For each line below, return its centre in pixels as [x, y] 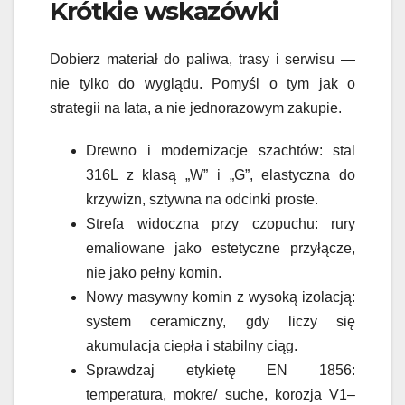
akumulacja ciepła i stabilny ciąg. [192, 346]
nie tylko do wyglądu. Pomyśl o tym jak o [202, 84]
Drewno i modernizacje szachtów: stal [221, 151]
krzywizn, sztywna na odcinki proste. [202, 200]
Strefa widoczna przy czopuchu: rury [221, 224]
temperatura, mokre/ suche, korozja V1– [221, 395]
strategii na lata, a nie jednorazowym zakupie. [196, 108]
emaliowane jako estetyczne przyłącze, [221, 249]
